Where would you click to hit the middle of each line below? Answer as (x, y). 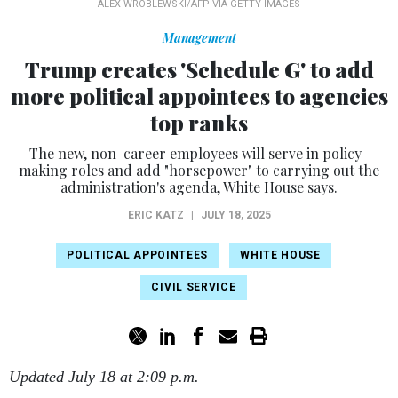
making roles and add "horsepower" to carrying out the (199, 171)
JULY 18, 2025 (235, 215)
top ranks (199, 123)
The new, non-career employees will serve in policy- (199, 154)
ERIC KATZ (155, 215)
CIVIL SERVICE (194, 287)
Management (199, 38)
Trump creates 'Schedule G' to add (199, 70)
